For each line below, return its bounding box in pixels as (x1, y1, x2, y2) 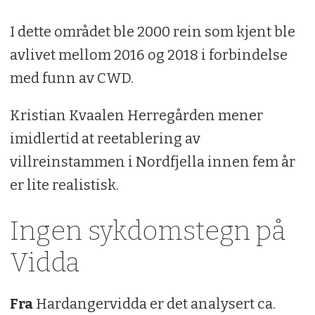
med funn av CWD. (9, 70, 134, 87)
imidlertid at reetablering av (9, 130, 200, 148)
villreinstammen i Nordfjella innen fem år (9, 153, 295, 171)
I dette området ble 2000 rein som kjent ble (9, 23, 295, 41)
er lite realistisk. (9, 176, 119, 194)
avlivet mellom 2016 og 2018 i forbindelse (9, 46, 288, 64)
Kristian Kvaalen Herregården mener (9, 107, 263, 124)
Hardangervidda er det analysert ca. (35, 295, 276, 313)
